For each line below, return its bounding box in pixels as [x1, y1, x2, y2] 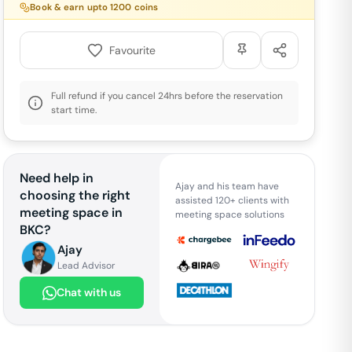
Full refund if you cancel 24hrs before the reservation [51, 90, 284, 102]
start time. [51, 104, 97, 116]
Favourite [109, 42, 156, 57]
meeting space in [20, 204, 123, 221]
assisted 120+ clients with [174, 193, 289, 207]
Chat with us [56, 285, 121, 299]
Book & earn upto [30, 2, 111, 13]
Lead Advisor [57, 259, 115, 272]
